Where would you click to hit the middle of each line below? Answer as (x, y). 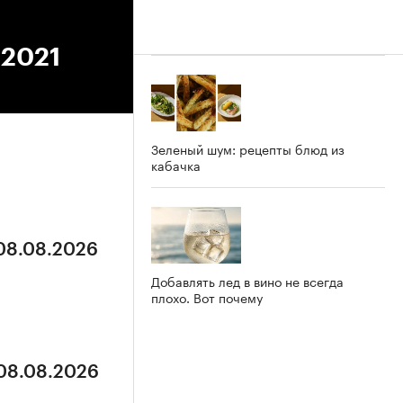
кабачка (176, 164)
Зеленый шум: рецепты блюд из (248, 148)
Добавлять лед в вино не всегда (247, 280)
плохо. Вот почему (207, 296)
